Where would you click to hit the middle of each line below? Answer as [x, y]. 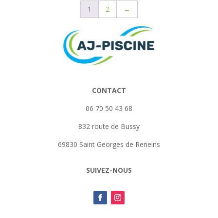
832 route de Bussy [109, 127]
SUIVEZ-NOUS [109, 170]
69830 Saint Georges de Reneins [109, 145]
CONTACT [109, 91]
